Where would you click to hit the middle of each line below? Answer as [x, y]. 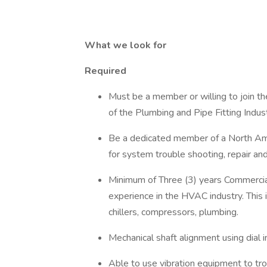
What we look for [127, 45]
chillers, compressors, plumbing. [175, 212]
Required [107, 71]
